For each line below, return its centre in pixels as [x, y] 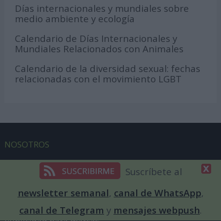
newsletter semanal [63, 192]
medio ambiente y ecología [75, 19]
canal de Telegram [62, 210]
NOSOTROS [27, 144]
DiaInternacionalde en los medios [70, 183]
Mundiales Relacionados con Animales [99, 49]
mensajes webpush [157, 210]
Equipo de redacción [45, 163]
